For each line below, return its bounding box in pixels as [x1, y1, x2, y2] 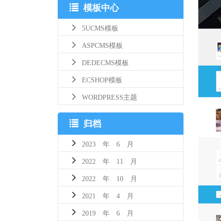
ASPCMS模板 [82, 40, 123, 48]
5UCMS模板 [82, 23, 118, 31]
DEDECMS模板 [82, 57, 129, 66]
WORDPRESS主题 [82, 92, 137, 100]
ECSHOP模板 [82, 74, 122, 83]
